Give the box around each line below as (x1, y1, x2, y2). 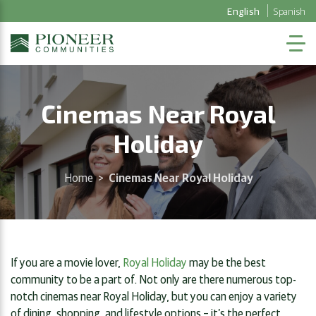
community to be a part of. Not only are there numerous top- (11, 271, 296, 286)
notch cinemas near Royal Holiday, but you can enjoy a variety (11, 288, 297, 303)
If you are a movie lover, (11, 254, 123, 269)
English (227, 4, 260, 17)
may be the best (187, 254, 266, 269)
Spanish (274, 4, 305, 17)
